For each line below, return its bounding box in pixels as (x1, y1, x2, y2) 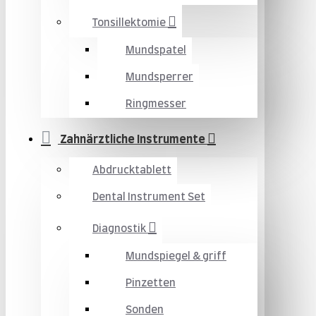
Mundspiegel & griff (126, 251, 226, 262)
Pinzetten (126, 278, 176, 288)
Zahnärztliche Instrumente (60, 134, 205, 145)
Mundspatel (126, 45, 186, 56)
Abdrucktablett (92, 165, 171, 176)
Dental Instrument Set (92, 192, 205, 202)
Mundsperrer (126, 72, 193, 83)
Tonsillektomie (92, 18, 166, 28)
